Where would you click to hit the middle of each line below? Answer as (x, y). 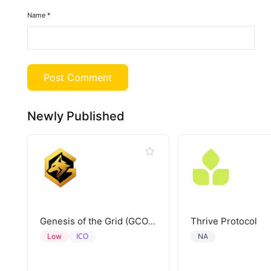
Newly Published (76, 116)
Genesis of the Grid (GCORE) (152, 221)
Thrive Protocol (224, 221)
